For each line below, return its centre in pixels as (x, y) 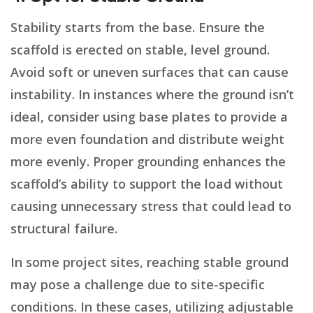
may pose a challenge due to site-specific (138, 285)
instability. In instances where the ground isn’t (152, 95)
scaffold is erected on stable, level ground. (140, 50)
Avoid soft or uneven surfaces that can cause (150, 72)
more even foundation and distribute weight (147, 139)
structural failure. (64, 229)
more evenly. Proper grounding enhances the (148, 162)
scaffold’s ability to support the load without (147, 184)
